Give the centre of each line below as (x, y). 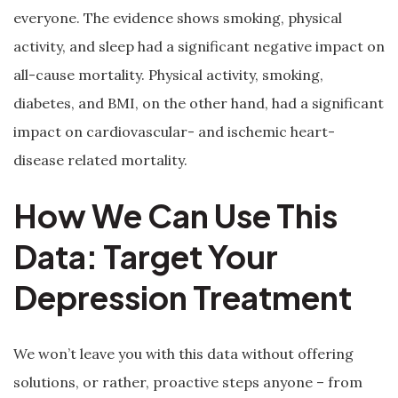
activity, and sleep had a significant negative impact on (199, 46)
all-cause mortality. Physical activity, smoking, (168, 75)
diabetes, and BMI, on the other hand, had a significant (199, 103)
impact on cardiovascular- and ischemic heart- (174, 131)
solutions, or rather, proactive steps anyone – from (188, 382)
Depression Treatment (183, 297)
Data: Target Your (146, 256)
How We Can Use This (175, 215)
